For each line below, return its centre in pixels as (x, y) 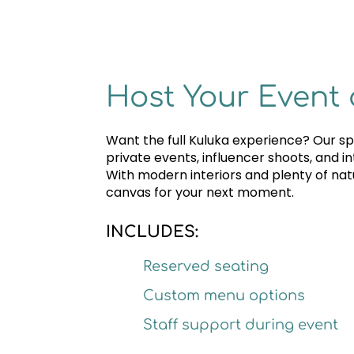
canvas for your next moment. (200, 192)
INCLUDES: (153, 232)
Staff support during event (241, 325)
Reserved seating (206, 267)
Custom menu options (224, 296)
